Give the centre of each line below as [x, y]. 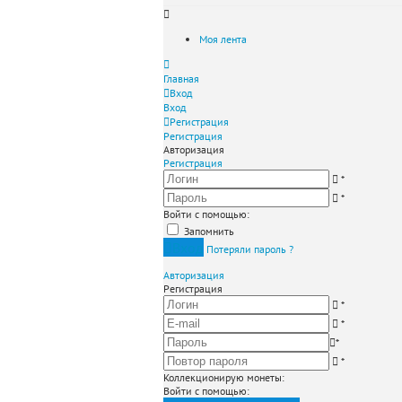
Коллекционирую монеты [223, 377]
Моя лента [223, 39]
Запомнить [209, 231]
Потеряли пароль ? [250, 249]
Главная [181, 79]
